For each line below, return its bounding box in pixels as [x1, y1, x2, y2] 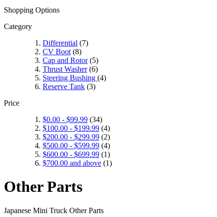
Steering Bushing [43, 73, 97, 82]
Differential [43, 38, 77, 47]
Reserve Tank [43, 82, 85, 91]
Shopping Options [4, 5, 60, 14]
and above [68, 158, 101, 167]
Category [4, 22, 32, 31]
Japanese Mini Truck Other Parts [4, 206, 104, 215]
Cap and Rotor [43, 56, 88, 64]
